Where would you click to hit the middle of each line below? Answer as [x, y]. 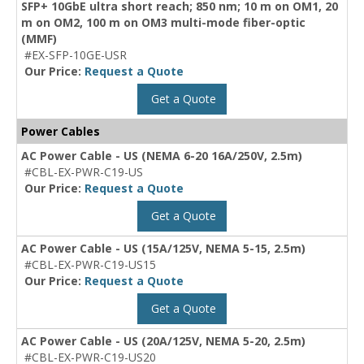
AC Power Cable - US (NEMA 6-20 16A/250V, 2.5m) [162, 156]
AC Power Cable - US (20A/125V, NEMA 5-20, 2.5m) [163, 341]
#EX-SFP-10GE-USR [76, 55]
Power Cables [61, 132]
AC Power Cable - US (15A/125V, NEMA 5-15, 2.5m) [163, 249]
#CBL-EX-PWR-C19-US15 [90, 265]
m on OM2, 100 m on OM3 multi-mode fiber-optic [163, 23]
